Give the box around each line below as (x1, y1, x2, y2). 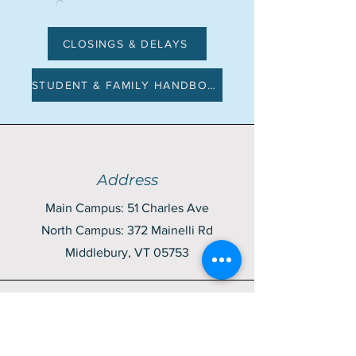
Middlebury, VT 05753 (65, 246, 189, 259)
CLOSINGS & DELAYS (63, 37, 188, 50)
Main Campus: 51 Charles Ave (45, 201, 209, 215)
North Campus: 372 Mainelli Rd (41, 223, 213, 237)
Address (96, 171, 158, 189)
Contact (95, 320, 159, 339)
